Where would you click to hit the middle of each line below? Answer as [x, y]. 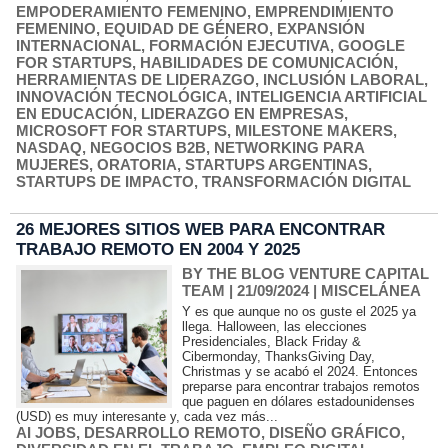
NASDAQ [49, 147]
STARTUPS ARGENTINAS [276, 164]
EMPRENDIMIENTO [324, 11]
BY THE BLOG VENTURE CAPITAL [306, 273]
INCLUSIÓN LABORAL [343, 79]
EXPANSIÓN [321, 28]
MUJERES [52, 164]
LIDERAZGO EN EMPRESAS [242, 113]
